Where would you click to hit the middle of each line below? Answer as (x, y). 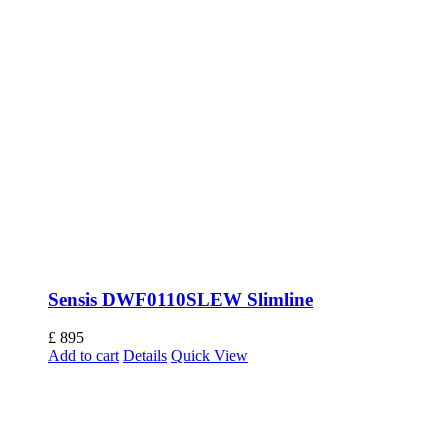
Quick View (209, 356)
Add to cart (83, 356)
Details (145, 356)
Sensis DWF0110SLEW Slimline (180, 299)
